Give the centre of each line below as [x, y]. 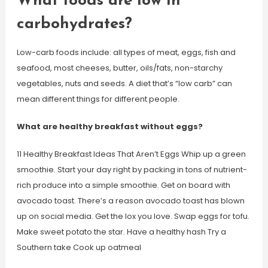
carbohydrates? [74, 24]
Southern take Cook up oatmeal [79, 247]
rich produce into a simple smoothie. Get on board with [123, 185]
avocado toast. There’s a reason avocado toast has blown [130, 201]
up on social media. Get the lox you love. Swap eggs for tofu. [133, 216]
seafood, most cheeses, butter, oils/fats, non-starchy [119, 68]
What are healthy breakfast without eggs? [109, 127]
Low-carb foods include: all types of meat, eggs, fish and [126, 52]
